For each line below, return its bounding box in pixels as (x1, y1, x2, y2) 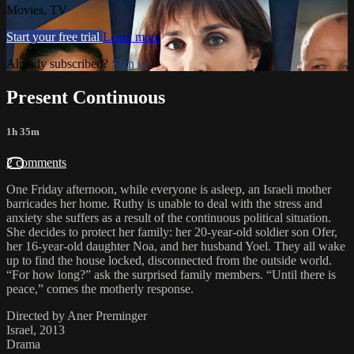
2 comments (6, 155, 66, 169)
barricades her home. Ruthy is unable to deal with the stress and (6, 196, 322, 210)
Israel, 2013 (6, 322, 65, 337)
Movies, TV (6, 2, 67, 17)
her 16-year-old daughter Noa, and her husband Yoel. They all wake (6, 239, 345, 253)
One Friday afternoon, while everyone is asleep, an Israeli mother (6, 182, 331, 196)
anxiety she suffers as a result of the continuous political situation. (6, 210, 331, 224)
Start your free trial (6, 29, 103, 43)
